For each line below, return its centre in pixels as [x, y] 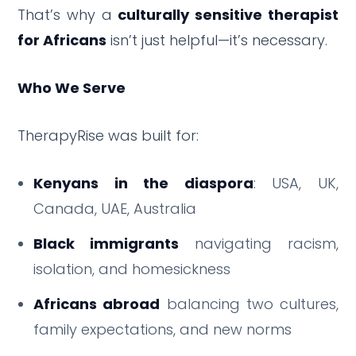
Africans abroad [97, 304]
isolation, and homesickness [132, 269]
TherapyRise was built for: [108, 135]
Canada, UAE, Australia [115, 208]
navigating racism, [259, 243]
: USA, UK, [296, 183]
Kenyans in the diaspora [143, 183]
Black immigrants [106, 243]
